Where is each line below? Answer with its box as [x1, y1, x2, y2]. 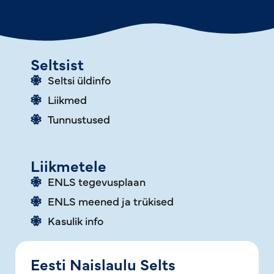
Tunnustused [47, 111, 110, 127]
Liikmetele [31, 155, 106, 176]
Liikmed [47, 92, 87, 107]
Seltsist [31, 53, 84, 74]
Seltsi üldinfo [47, 72, 111, 87]
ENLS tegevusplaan [47, 174, 146, 189]
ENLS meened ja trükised [47, 193, 174, 209]
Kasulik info [47, 213, 103, 228]
